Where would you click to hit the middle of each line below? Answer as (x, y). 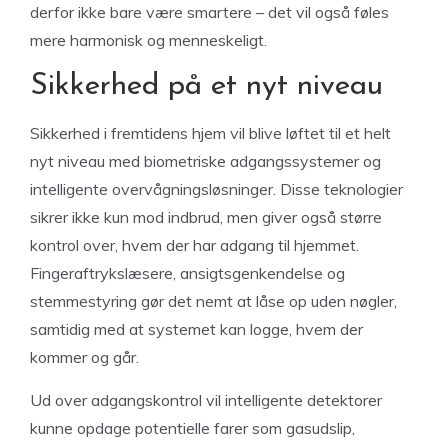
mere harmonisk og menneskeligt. (148, 40)
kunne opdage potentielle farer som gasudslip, (192, 428)
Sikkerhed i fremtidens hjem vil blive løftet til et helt (210, 133)
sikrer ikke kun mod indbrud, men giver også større (206, 217)
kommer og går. (84, 357)
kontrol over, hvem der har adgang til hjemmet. (194, 245)
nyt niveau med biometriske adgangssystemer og (205, 161)
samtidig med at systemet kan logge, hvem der (196, 329)
